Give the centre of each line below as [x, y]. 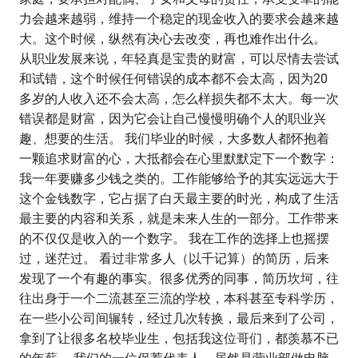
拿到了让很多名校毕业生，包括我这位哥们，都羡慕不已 [179, 338]
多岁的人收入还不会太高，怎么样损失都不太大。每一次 [179, 98]
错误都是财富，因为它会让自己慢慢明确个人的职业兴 [173, 118]
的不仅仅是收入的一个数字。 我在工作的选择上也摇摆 [174, 238]
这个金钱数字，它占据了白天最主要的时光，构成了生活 [179, 198]
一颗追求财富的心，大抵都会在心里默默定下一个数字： [179, 158]
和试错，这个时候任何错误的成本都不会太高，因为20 [173, 78]
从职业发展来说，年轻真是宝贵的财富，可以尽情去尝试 [179, 58]
